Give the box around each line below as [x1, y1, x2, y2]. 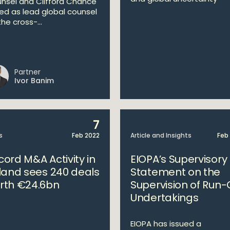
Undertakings [130, 190, 199, 205]
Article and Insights [130, 131, 191, 140]
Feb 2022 [72, 131, 100, 140]
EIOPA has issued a [130, 218, 201, 229]
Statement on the [130, 165, 221, 179]
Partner [14, 67, 41, 77]
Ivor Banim [14, 75, 54, 86]
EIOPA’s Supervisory [130, 152, 227, 166]
